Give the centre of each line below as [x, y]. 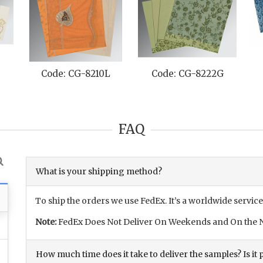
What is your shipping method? [99, 172]
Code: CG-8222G [106, 74]
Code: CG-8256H [218, 74]
